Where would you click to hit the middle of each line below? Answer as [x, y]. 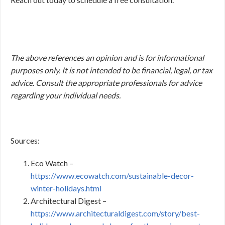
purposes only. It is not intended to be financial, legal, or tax [111, 70]
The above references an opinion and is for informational [107, 58]
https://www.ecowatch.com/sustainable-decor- [112, 176]
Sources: [25, 140]
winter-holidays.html [66, 188]
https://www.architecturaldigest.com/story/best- [115, 213]
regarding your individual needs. [66, 95]
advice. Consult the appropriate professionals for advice [106, 83]
